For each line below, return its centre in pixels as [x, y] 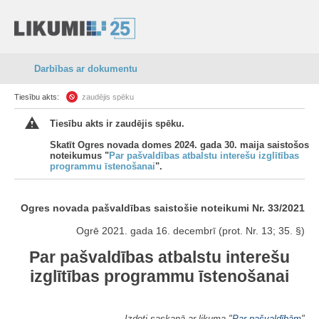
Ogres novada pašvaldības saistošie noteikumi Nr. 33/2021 [163, 208]
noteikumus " [79, 156]
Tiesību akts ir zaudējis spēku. [117, 124]
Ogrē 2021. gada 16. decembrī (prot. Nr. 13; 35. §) [190, 231]
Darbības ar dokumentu [86, 69]
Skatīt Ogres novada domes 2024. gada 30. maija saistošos [179, 145]
